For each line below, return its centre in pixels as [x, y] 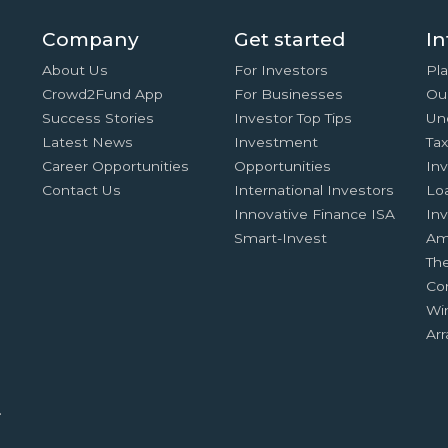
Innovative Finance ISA [314, 214]
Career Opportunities [116, 166]
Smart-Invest [280, 238]
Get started [289, 39]
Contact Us [82, 190]
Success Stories [98, 118]
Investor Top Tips [292, 118]
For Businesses [288, 94]
